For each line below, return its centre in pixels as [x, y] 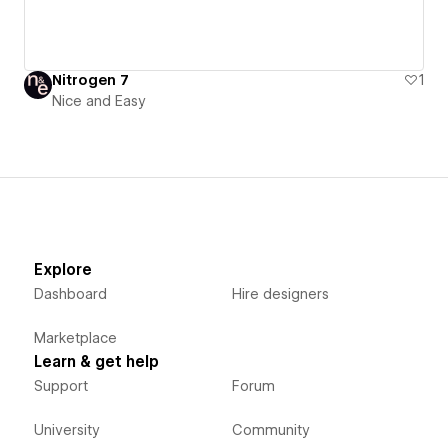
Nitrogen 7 [90, 79]
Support [60, 385]
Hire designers [280, 293]
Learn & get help [96, 361]
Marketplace [75, 337]
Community [270, 429]
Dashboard [70, 293]
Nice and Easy [99, 100]
